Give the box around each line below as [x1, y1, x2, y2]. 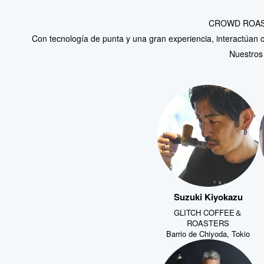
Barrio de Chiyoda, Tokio [166, 226, 250, 238]
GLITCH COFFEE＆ [174, 205, 243, 217]
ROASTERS [187, 216, 230, 227]
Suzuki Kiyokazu [173, 189, 243, 202]
